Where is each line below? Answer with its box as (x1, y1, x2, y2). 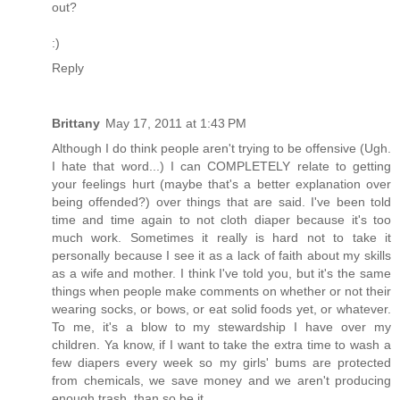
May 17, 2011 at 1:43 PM (105, 116, 246, 131)
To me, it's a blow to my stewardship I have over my (52, 320, 391, 335)
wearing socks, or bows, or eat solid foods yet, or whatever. (52, 302, 391, 317)
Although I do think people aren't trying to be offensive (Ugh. (52, 141, 391, 156)
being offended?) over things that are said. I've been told (52, 195, 391, 210)
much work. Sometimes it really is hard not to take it (52, 230, 391, 246)
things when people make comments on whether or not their (52, 284, 391, 299)
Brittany (52, 116, 100, 131)
